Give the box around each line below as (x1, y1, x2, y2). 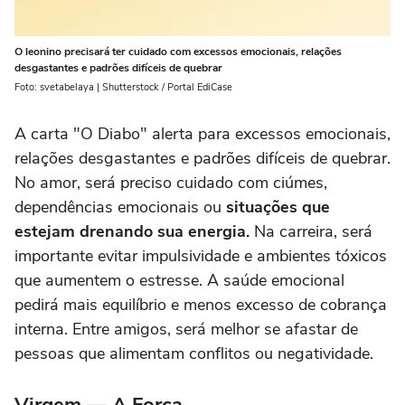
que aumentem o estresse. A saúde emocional (14, 269, 344, 292)
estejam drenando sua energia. (14, 221, 254, 243)
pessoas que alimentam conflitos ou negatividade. (14, 343, 373, 365)
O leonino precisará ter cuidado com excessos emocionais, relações (14, 44, 342, 60)
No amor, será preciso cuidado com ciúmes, (14, 172, 327, 194)
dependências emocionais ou (14, 196, 226, 219)
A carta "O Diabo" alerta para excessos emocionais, (14, 123, 391, 146)
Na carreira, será (254, 221, 372, 243)
